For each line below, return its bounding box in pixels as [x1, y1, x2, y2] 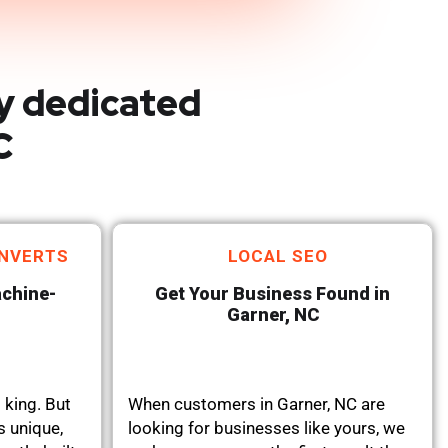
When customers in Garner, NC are [128, 393, 385, 414]
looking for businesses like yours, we [128, 417, 405, 438]
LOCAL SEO [228, 245, 328, 266]
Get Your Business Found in [155, 282, 390, 304]
